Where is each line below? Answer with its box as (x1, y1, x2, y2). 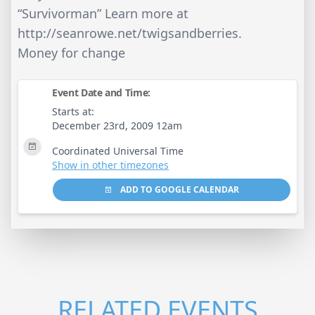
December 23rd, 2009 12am (52, 118, 182, 132)
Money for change (18, 44, 125, 61)
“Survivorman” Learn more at (18, 4, 188, 22)
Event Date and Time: (52, 85, 150, 99)
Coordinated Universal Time (52, 143, 184, 157)
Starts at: (52, 104, 94, 118)
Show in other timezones (52, 157, 169, 172)
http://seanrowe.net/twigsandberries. (18, 24, 242, 41)
